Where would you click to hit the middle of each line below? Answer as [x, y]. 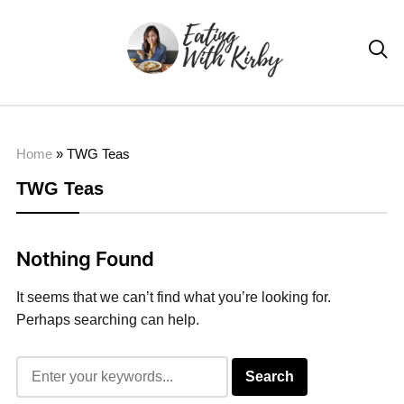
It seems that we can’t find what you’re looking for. [173, 297]
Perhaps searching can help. [107, 319]
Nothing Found [85, 258]
